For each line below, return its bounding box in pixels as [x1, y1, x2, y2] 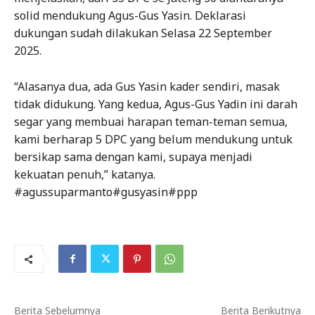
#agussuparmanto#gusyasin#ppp [14, 184, 198, 200]
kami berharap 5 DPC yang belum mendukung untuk [14, 131, 292, 148]
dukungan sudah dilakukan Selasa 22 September [14, 25, 272, 41]
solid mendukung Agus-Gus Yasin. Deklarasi [14, 8, 246, 24]
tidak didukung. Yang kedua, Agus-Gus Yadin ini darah [14, 96, 297, 112]
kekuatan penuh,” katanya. [14, 167, 155, 183]
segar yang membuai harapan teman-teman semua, [14, 114, 288, 130]
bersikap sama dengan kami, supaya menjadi [14, 149, 252, 165]
